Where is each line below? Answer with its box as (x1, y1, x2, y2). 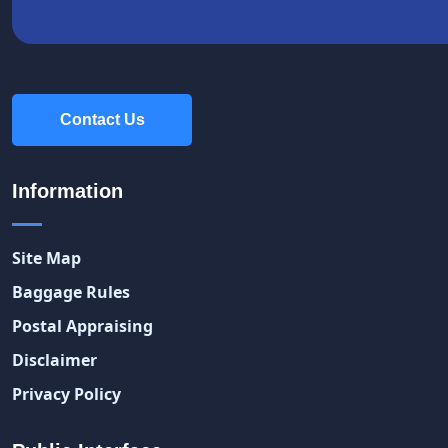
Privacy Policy (12, 383, 121, 406)
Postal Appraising (12, 315, 153, 338)
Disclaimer (12, 349, 97, 372)
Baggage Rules (12, 281, 130, 304)
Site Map (12, 247, 81, 270)
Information (12, 180, 123, 203)
